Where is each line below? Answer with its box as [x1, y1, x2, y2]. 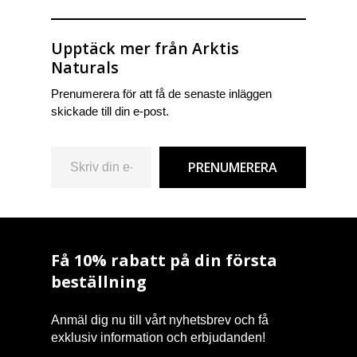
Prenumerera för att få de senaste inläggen [51, 87, 272, 101]
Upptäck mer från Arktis [51, 37, 239, 60]
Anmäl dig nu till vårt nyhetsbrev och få [51, 312, 269, 327]
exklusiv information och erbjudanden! [51, 330, 266, 344]
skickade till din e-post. [51, 104, 169, 119]
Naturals [51, 57, 119, 79]
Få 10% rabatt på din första [51, 249, 278, 271]
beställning [51, 270, 147, 292]
